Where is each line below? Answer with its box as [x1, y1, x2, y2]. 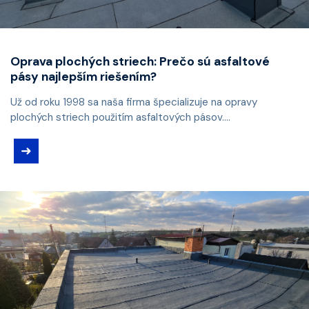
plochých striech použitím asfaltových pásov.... [10, 110, 230, 125]
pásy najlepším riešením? [10, 69, 157, 85]
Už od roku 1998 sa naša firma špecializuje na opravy [10, 95, 257, 110]
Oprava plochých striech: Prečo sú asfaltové [10, 54, 270, 70]
